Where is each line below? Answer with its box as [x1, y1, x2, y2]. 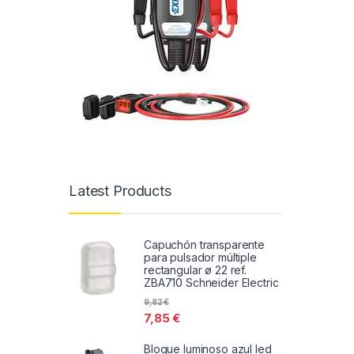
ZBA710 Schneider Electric [144, 276, 279, 290]
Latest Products [69, 182, 171, 199]
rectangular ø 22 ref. [144, 263, 247, 277]
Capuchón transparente [144, 238, 265, 252]
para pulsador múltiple [144, 250, 257, 265]
